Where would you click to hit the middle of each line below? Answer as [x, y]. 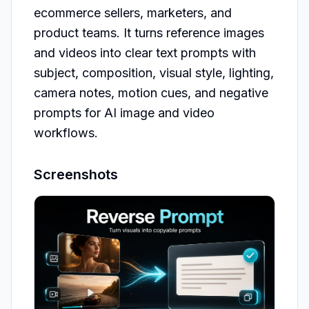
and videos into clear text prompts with [145, 53]
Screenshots [76, 175]
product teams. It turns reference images [149, 33]
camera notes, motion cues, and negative [151, 93]
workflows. [66, 133]
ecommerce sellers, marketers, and [133, 13]
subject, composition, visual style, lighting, [154, 73]
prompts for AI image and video [124, 113]
